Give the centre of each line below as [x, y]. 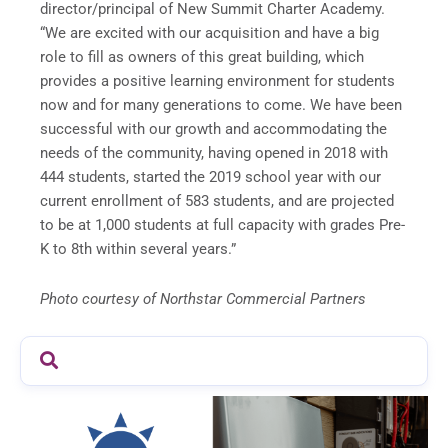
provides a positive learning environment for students [217, 80]
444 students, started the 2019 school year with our [210, 176]
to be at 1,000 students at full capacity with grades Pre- [222, 224]
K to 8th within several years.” [138, 248]
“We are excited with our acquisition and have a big [209, 32]
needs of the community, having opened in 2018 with [214, 152]
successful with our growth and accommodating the [213, 128]
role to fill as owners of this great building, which [202, 56]
